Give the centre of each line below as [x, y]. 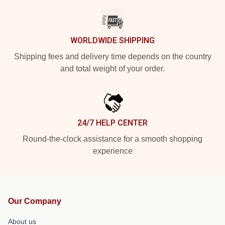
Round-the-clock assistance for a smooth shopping [113, 139]
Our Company [35, 201]
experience [113, 151]
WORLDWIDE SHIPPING [113, 40]
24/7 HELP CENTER [113, 123]
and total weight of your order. [113, 69]
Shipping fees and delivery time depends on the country [113, 57]
